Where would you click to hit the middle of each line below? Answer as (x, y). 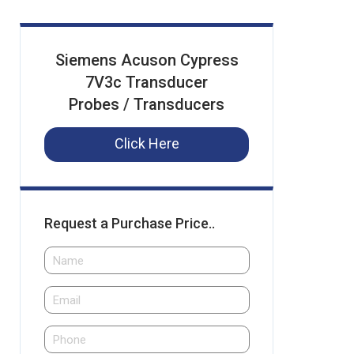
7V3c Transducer (147, 82)
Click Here (147, 143)
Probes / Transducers (147, 104)
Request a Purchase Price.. (130, 223)
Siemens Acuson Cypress (147, 60)
